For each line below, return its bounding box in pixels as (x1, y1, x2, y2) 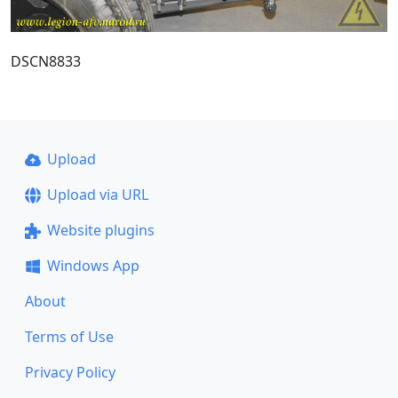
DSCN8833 (11, 51, 81, 71)
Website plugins (46, 220, 155, 240)
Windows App (46, 256, 139, 275)
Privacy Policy (25, 362, 115, 382)
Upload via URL (46, 185, 148, 204)
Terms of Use (25, 327, 114, 346)
